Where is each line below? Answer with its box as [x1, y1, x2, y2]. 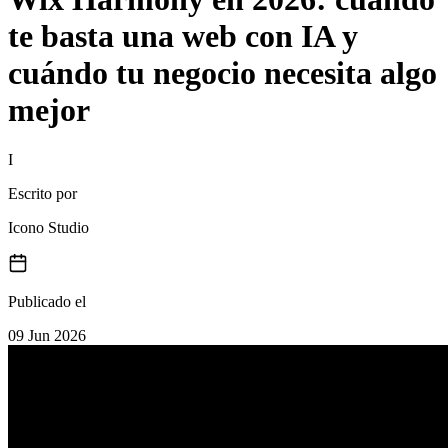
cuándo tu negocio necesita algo [8, 55, 437, 92]
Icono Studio [8, 218, 89, 236]
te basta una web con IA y [8, 18, 358, 55]
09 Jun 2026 [8, 326, 86, 344]
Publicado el [8, 292, 86, 310]
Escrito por [8, 184, 77, 202]
